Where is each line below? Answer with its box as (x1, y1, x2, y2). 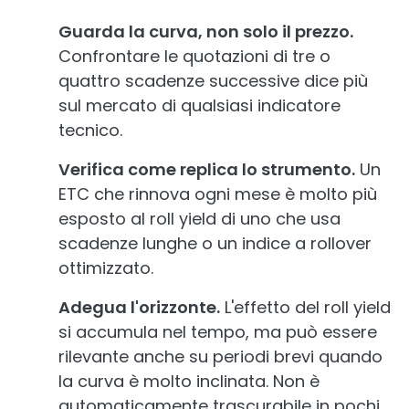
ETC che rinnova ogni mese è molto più (58, 183, 377, 205)
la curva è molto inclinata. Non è (58, 370, 320, 393)
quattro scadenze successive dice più (58, 69, 368, 92)
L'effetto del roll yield (220, 296, 391, 319)
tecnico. (58, 119, 122, 142)
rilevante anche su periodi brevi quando (58, 345, 383, 368)
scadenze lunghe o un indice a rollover (58, 232, 372, 255)
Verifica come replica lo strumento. (58, 158, 355, 181)
